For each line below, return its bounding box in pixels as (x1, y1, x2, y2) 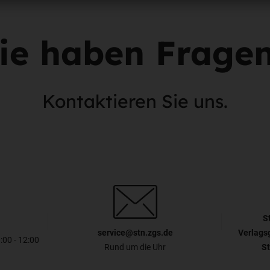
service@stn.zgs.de (97, 227, 173, 239)
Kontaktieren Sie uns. (42, 89, 228, 113)
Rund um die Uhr (104, 241, 166, 253)
